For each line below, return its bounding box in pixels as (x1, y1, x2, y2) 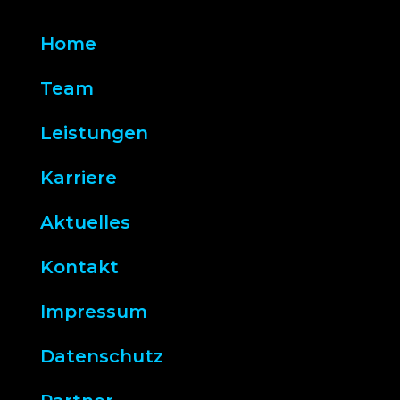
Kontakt (39, 255, 119, 278)
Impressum (39, 300, 147, 322)
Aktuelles (39, 211, 130, 233)
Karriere (39, 166, 117, 188)
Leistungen (39, 121, 148, 144)
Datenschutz (39, 345, 163, 367)
